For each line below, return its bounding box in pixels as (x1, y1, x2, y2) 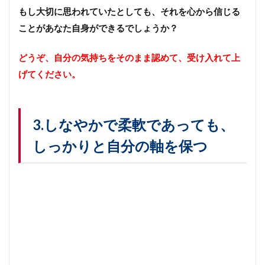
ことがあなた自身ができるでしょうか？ (18, 22, 178, 33)
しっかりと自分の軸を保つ (33, 137, 208, 154)
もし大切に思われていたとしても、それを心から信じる (18, 5, 240, 17)
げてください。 (18, 68, 80, 79)
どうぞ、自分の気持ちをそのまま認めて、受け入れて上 (18, 51, 240, 63)
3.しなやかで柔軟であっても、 (33, 115, 234, 133)
